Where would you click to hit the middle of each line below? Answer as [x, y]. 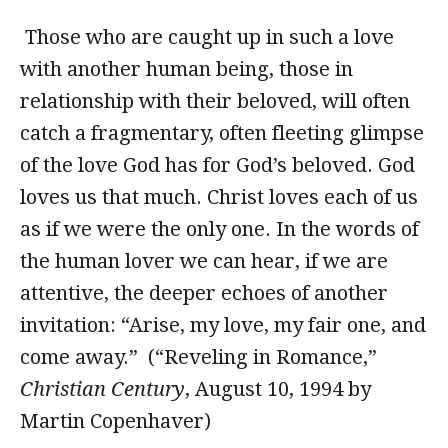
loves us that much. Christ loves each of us [219, 197]
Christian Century [102, 389]
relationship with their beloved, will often [215, 101]
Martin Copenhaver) [115, 421]
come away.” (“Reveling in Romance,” [198, 357]
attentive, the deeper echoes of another [204, 293]
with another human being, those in [186, 69]
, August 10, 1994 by [278, 389]
